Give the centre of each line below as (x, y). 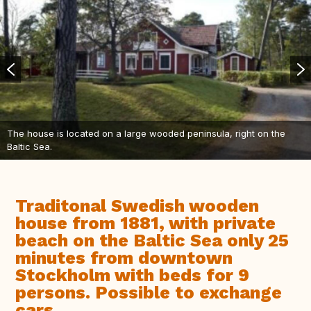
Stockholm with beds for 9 (132, 276)
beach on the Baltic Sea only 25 (152, 241)
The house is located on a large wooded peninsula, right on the (146, 134)
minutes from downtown (124, 258)
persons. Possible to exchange (149, 293)
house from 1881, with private (145, 224)
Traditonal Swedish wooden (137, 206)
